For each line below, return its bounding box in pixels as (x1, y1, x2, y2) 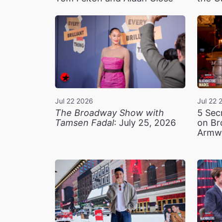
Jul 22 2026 (55, 97, 93, 106)
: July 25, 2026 (114, 117, 176, 128)
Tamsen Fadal (55, 117, 114, 128)
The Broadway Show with (55, 108, 164, 118)
